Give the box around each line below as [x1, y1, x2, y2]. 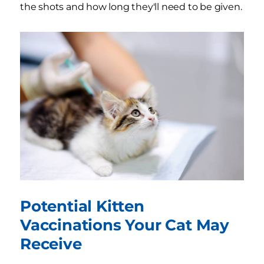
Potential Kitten [20, 197, 144, 216]
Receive [20, 235, 82, 253]
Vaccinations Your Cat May [20, 216, 229, 235]
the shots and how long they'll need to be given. [20, 1, 242, 13]
